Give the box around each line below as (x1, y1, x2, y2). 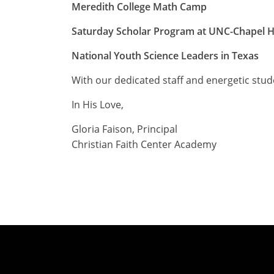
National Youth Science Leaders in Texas (72, 49, 259, 62)
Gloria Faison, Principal (72, 122, 177, 136)
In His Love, (72, 98, 124, 111)
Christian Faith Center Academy (72, 138, 217, 151)
